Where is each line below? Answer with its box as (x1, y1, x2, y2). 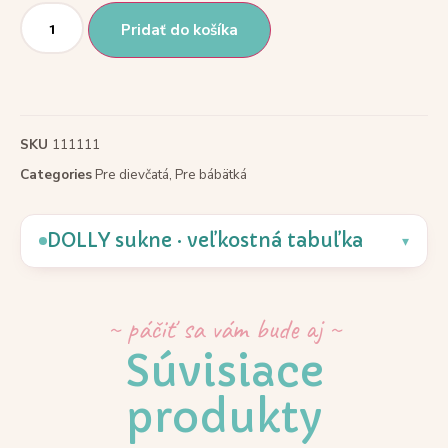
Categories (20, 165, 92, 185)
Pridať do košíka (121, 20, 238, 41)
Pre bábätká (175, 165, 247, 185)
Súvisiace (124, 345, 324, 399)
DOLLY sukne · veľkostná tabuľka (47, 229, 363, 253)
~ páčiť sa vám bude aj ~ (107, 311, 341, 347)
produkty (125, 391, 323, 445)
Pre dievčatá (95, 165, 169, 185)
